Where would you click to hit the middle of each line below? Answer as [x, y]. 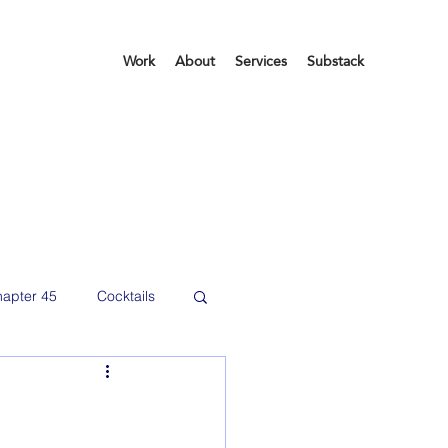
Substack [335, 61]
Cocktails [126, 295]
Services [261, 61]
